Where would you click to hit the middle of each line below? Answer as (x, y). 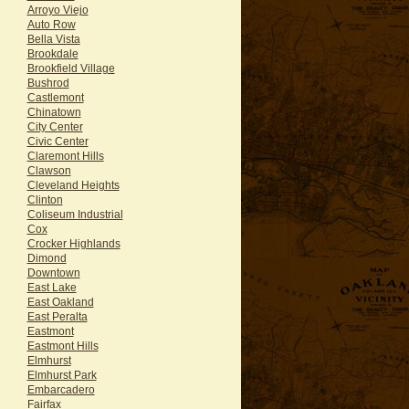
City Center (55, 126)
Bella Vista (53, 38)
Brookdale (52, 53)
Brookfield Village (71, 68)
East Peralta (57, 316)
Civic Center (58, 141)
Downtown (53, 272)
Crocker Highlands (73, 243)
